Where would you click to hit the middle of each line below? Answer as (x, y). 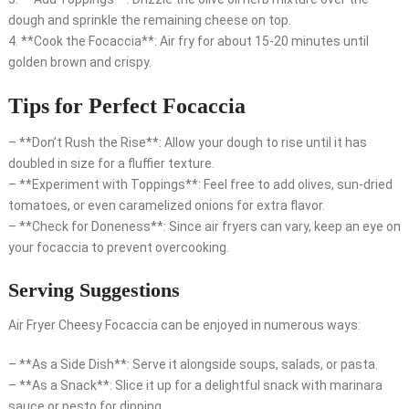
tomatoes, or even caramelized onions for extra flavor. (166, 206)
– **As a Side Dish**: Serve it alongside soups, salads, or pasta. (193, 365)
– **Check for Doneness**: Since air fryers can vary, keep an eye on (204, 227)
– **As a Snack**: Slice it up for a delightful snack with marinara (195, 386)
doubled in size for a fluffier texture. (111, 164)
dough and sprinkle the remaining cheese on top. (149, 21)
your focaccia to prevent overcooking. (118, 248)
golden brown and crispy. (79, 63)
